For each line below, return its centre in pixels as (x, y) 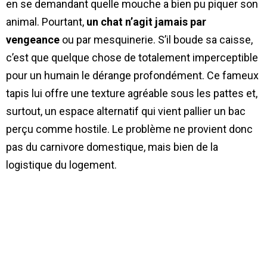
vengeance (33, 39)
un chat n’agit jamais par (146, 21)
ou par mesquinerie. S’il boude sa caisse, (156, 39)
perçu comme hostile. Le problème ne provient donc (129, 129)
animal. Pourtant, (46, 21)
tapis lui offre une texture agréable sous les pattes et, (132, 93)
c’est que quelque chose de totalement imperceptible (132, 57)
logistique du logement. (61, 164)
